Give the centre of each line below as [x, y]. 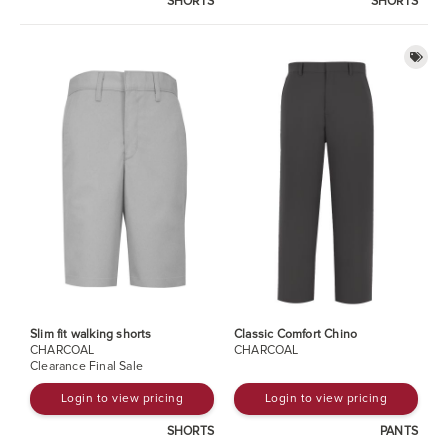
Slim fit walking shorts [91, 334]
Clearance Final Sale [86, 366]
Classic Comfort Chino [296, 334]
